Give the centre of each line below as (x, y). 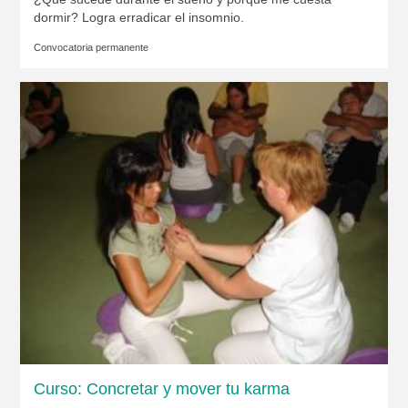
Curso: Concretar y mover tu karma (161, 388)
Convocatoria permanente (91, 47)
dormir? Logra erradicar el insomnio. (138, 17)
